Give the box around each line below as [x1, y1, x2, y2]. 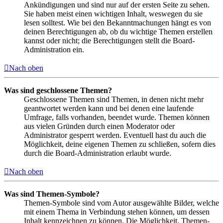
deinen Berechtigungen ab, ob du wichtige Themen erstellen [24, 27, 213, 36]
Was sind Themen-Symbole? [4, 189, 100, 198]
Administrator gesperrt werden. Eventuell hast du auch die [24, 130, 206, 139]
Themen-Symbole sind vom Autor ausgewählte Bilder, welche [24, 198, 219, 207]
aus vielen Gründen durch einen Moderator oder [24, 121, 175, 130]
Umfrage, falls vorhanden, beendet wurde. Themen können [24, 112, 210, 121]
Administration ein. [24, 45, 84, 54]
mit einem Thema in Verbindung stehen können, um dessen [24, 207, 210, 216]
